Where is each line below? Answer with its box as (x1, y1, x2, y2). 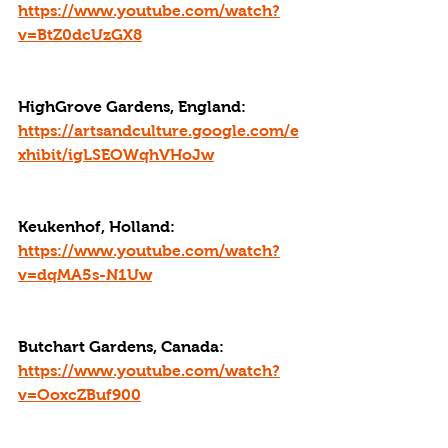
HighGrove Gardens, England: (18, 98, 250, 115)
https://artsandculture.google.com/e (18, 122, 299, 139)
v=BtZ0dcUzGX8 (18, 26, 142, 43)
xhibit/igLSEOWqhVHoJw (18, 146, 214, 163)
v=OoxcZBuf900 (18, 386, 141, 403)
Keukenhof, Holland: (18, 218, 179, 235)
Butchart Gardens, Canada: (18, 338, 228, 355)
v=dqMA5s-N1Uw (18, 266, 152, 283)
